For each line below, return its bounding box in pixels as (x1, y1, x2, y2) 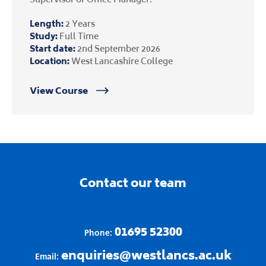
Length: (30, 15, 64, 32)
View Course (30, 81, 90, 100)
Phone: (84, 228, 115, 238)
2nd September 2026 (75, 40, 160, 57)
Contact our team (80, 170, 186, 195)
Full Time (58, 27, 99, 45)
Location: (30, 52, 69, 69)
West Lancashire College (69, 52, 173, 69)
